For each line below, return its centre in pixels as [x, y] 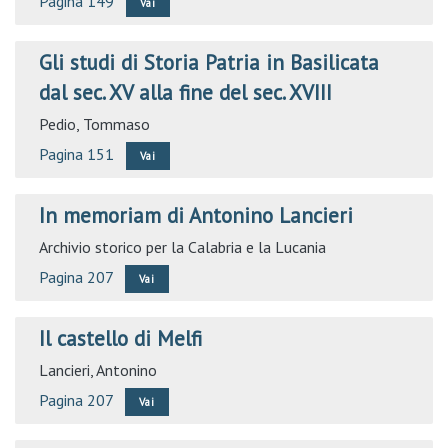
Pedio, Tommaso [94, 124]
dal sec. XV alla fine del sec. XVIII [185, 92]
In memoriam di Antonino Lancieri [196, 215]
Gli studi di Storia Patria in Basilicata [209, 62]
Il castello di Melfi [120, 338]
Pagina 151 [76, 154]
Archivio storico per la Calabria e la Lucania [182, 247]
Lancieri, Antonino [98, 370]
